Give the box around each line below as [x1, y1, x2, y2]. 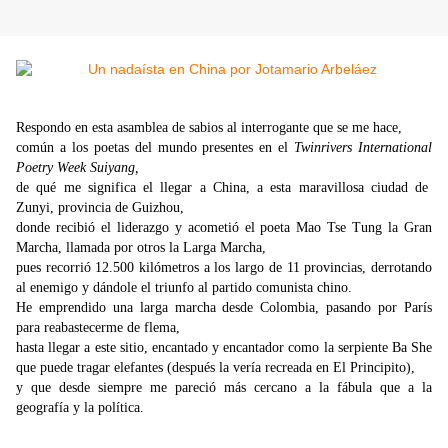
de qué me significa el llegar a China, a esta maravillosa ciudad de [16, 180, 432, 196]
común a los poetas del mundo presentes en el [16, 140, 295, 156]
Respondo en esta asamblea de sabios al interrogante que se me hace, [16, 120, 402, 136]
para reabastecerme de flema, [16, 320, 180, 336]
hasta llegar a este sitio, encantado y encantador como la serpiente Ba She [16, 340, 432, 356]
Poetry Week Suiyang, [16, 160, 139, 176]
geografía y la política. [16, 400, 144, 416]
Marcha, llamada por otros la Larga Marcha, [16, 240, 274, 256]
